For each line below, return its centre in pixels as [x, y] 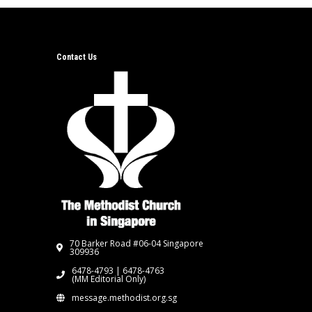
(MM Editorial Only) [108, 279]
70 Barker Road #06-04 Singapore [136, 243]
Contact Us [76, 57]
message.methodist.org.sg [124, 298]
